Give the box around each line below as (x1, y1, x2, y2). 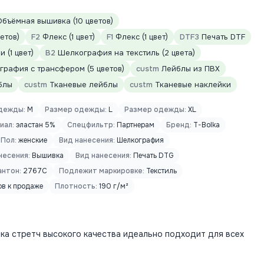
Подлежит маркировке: (59, 166, 144, 176)
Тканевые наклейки (153, 80, 231, 90)
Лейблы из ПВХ (159, 64, 220, 74)
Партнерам (115, 120, 154, 130)
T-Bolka (192, 120, 220, 130)
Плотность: (55, 181, 97, 191)
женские (16, 136, 47, 145)
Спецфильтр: (67, 120, 115, 130)
